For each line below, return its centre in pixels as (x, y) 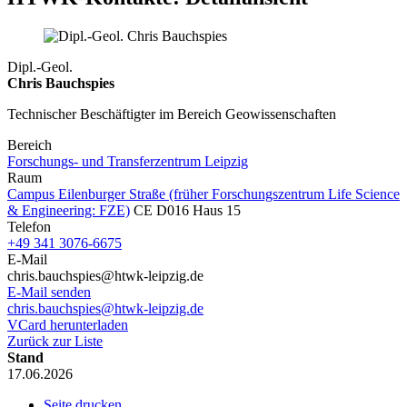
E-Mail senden (49, 292)
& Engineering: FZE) (69, 210)
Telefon (29, 226)
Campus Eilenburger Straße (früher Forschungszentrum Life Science (203, 194)
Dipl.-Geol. (40, 66)
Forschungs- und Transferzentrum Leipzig (128, 161)
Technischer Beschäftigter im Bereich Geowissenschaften (172, 114)
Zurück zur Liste (55, 341)
